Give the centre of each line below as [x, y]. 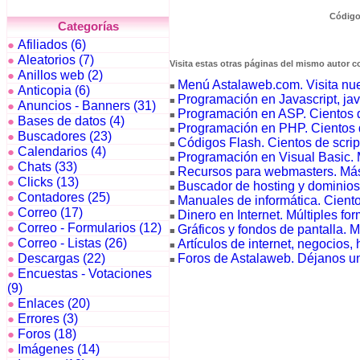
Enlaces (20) [54, 303]
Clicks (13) [48, 182]
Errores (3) [48, 319]
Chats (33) [47, 167]
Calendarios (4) [62, 151]
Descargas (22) [61, 258]
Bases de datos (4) [71, 121]
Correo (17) [50, 213]
